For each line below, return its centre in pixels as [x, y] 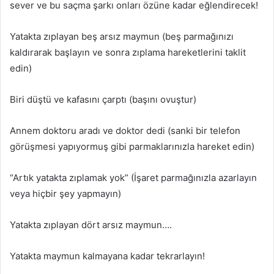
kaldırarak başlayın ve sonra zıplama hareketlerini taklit [128, 52]
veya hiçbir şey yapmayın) [65, 193]
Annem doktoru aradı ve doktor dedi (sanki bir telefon [125, 130]
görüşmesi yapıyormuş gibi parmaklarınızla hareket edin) [132, 146]
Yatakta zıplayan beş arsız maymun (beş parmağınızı [122, 36]
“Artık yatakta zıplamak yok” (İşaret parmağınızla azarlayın [133, 177]
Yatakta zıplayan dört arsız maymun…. [91, 224]
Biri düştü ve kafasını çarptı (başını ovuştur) [103, 99]
